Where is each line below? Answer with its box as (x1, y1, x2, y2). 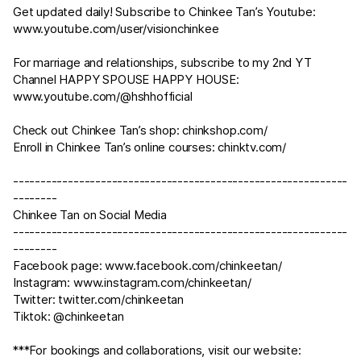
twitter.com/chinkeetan (58, 292, 185, 307)
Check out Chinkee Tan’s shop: (13, 122, 183, 138)
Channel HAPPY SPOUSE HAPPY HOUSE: (13, 72, 239, 87)
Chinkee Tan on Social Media (13, 207, 167, 222)
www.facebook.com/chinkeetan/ (105, 258, 282, 273)
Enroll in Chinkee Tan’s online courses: (13, 139, 218, 155)
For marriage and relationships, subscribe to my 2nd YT (13, 55, 312, 70)
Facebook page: (13, 258, 106, 273)
